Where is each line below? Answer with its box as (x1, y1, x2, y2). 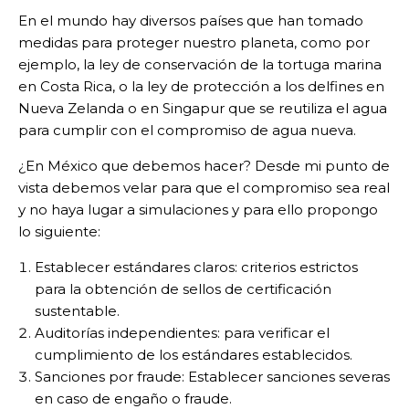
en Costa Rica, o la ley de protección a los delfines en (18, 78, 384, 96)
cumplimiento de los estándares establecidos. (35, 346, 352, 364)
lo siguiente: (18, 223, 100, 241)
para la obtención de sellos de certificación (35, 280, 331, 299)
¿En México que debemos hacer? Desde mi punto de (18, 157, 390, 175)
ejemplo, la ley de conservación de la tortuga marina (18, 56, 382, 74)
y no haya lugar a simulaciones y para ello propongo (18, 201, 378, 219)
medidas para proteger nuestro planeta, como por (18, 34, 370, 52)
